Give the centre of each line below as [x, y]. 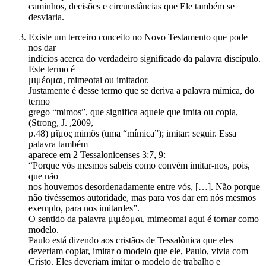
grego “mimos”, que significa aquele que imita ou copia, [133, 112]
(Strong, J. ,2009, [61, 123]
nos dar [42, 48]
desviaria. [46, 17]
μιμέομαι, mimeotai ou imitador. [89, 80]
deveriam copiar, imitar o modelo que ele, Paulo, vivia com [138, 251]
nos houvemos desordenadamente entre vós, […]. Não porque [144, 187]
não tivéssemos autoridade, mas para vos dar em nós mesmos [142, 198]
